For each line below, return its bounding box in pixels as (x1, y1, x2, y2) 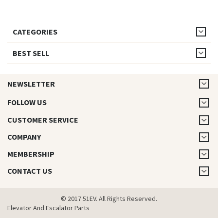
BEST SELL (13, 48, 49, 58)
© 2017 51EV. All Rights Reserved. (61, 194, 157, 203)
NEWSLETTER (7, 79, 55, 89)
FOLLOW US (7, 97, 47, 107)
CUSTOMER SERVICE (7, 115, 78, 125)
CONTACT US (7, 166, 52, 176)
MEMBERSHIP (7, 149, 54, 159)
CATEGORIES (13, 27, 57, 36)
